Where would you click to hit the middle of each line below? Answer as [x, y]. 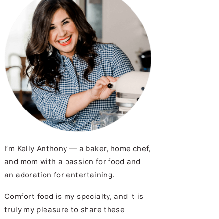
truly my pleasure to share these [65, 209]
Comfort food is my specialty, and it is [74, 196]
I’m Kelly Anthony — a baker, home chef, [77, 148]
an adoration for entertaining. [60, 175]
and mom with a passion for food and [73, 161]
